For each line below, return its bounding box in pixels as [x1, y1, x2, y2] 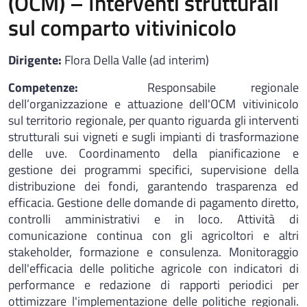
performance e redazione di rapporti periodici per [8, 275, 299, 294]
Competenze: [8, 78, 113, 97]
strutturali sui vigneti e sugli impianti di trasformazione [8, 127, 299, 146]
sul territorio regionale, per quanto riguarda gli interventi [8, 111, 299, 130]
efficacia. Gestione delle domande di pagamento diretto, [8, 193, 299, 212]
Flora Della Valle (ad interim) [64, 51, 209, 69]
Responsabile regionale [112, 78, 299, 97]
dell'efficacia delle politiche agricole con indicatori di [8, 259, 299, 278]
